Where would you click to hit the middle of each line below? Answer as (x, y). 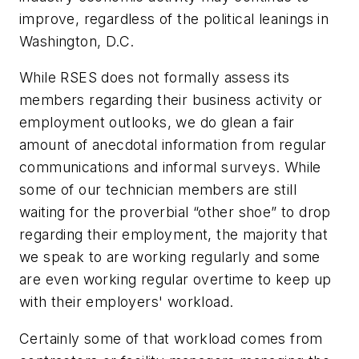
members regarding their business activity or (171, 100)
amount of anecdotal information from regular (173, 145)
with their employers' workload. (127, 302)
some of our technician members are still (158, 190)
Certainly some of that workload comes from (171, 338)
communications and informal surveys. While (170, 167)
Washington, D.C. (77, 41)
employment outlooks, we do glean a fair (157, 123)
